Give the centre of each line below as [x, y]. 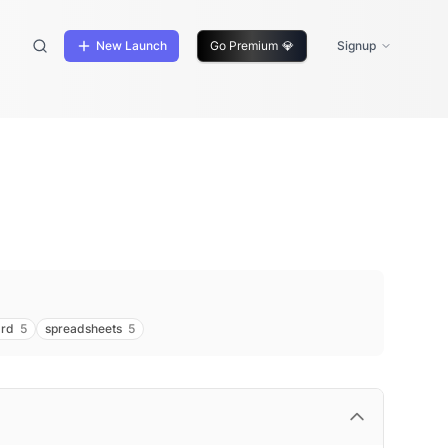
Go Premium [244, 45]
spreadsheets [83, 328]
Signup [356, 45]
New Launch [131, 45]
